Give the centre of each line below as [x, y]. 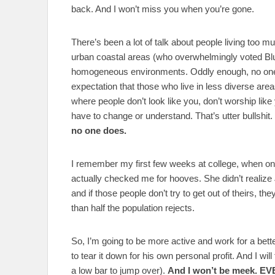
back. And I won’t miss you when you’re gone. [163, 9]
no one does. [99, 130]
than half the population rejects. [133, 207]
